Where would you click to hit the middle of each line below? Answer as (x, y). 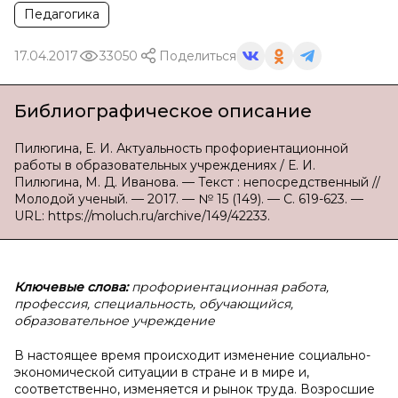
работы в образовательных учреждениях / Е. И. (165, 165)
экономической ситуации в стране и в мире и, (162, 372)
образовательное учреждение (115, 321)
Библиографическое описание (163, 111)
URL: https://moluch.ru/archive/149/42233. (142, 216)
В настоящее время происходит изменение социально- (192, 355)
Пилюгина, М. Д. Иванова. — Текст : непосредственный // (197, 182)
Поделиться (198, 56)
